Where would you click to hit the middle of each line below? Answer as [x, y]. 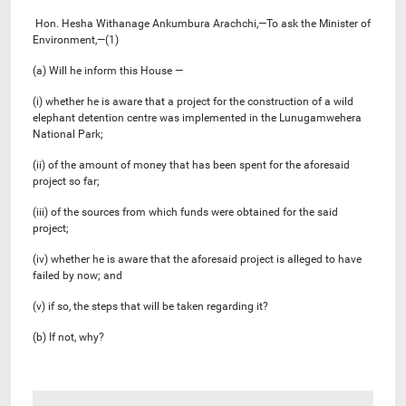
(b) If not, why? [68, 337]
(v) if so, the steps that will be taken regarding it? [150, 306]
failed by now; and [77, 275]
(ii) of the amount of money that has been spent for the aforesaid [191, 164]
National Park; [68, 134]
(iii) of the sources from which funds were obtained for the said [185, 212]
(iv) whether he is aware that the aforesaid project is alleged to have [197, 259]
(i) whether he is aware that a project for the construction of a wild [193, 101]
